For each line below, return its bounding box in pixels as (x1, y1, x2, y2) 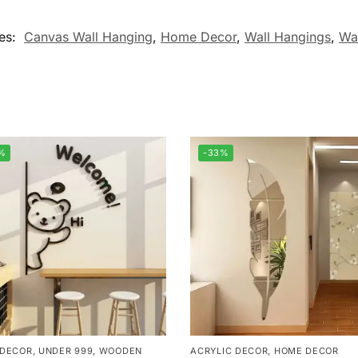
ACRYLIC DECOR (190, 344, 268, 356)
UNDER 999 (38, 344, 93, 356)
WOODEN (98, 344, 142, 356)
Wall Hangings (245, 29, 331, 46)
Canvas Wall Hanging (24, 29, 153, 46)
